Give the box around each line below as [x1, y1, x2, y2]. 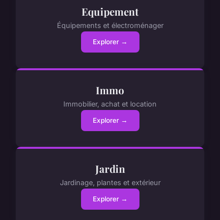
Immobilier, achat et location [63, 100, 157, 109]
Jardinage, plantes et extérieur [59, 178, 161, 187]
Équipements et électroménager [56, 21, 164, 30]
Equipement [82, 4, 138, 18]
